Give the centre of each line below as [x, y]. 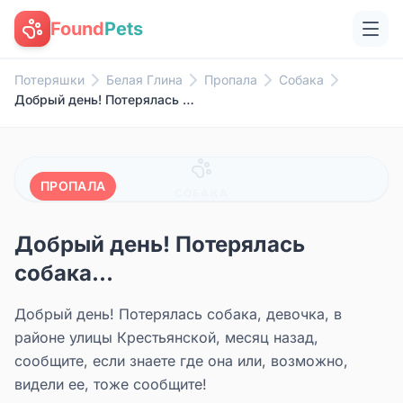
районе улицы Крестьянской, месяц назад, [166, 337]
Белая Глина [144, 80]
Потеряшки [49, 80]
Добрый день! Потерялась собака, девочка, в [178, 314]
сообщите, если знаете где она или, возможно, [181, 361]
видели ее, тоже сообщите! [111, 384]
